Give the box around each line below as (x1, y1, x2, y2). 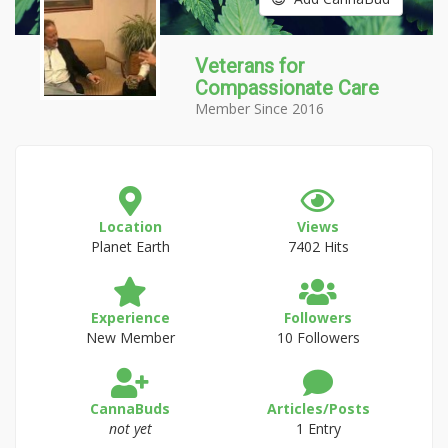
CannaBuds (90, 399, 170, 418)
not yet (108, 419, 152, 438)
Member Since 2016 (195, 99, 324, 118)
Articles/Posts (266, 399, 370, 418)
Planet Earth (90, 237, 170, 256)
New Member (85, 328, 175, 347)
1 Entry (295, 419, 341, 438)
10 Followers (276, 328, 360, 347)
